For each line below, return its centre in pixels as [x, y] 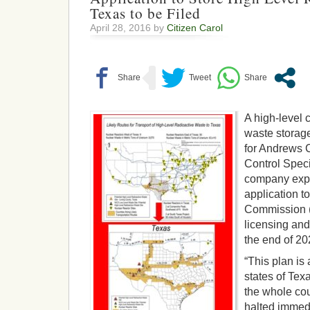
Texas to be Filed [145, 13]
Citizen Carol [195, 28]
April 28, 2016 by [128, 28]
